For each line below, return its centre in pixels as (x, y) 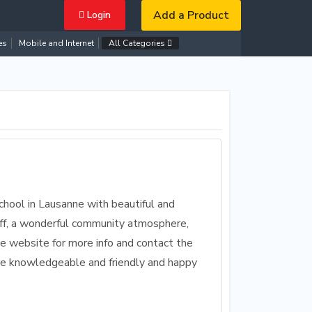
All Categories (138, 43)
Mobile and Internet (56, 43)
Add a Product (191, 15)
